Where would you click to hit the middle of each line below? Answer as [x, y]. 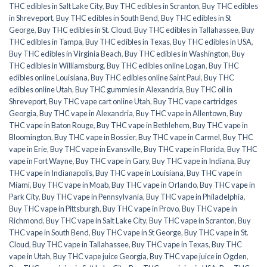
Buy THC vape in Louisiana [139, 173]
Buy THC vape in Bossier [95, 137]
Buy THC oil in [209, 89]
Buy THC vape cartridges [195, 101]
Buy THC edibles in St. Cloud [84, 30]
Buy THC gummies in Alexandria [129, 89]
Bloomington [30, 137]
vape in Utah [30, 256]
